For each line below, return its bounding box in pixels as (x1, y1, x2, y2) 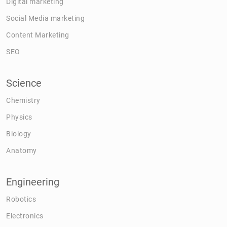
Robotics (6, 195, 36, 203)
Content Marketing (6, 30, 69, 39)
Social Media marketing (6, 14, 85, 22)
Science (6, 77, 42, 89)
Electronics (6, 211, 44, 220)
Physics (6, 112, 32, 121)
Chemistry (6, 96, 41, 104)
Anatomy (6, 146, 37, 155)
